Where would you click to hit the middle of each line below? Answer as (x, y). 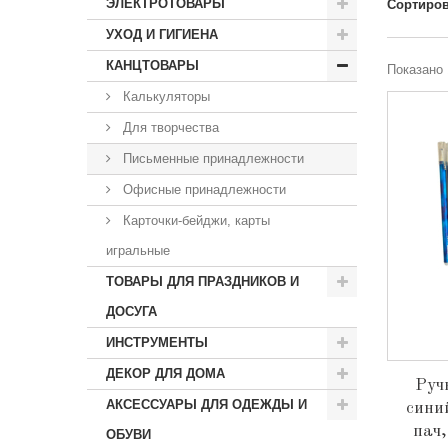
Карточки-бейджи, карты (194, 220)
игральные (138, 250)
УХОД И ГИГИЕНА (162, 34)
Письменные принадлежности (211, 158)
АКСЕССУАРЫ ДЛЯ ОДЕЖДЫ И (206, 404)
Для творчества (169, 127)
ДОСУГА (131, 311)
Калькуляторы (164, 96)
